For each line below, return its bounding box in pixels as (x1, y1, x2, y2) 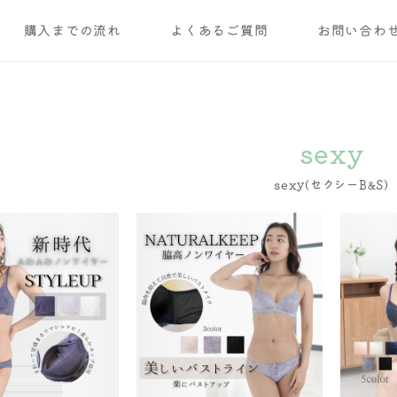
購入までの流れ (23, 24, 121, 37)
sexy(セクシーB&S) (274, 179, 389, 191)
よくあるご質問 (170, 24, 269, 37)
